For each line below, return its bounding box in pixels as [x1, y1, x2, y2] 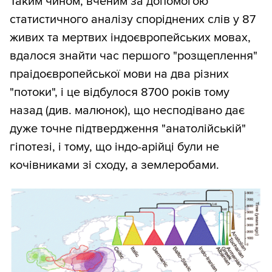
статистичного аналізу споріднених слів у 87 [10, 12, 256, 27]
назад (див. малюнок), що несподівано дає [10, 103, 245, 118]
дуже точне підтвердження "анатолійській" [10, 121, 246, 137]
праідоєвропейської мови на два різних [10, 67, 229, 82]
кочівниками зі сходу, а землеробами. [10, 158, 219, 173]
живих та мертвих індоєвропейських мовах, [10, 30, 251, 46]
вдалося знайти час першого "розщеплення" [10, 49, 257, 64]
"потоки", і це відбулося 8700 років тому [10, 85, 229, 100]
